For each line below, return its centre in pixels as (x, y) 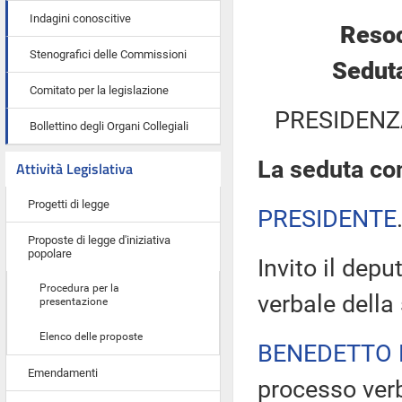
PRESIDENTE (327, 219)
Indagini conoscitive (80, 18)
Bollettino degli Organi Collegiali (109, 126)
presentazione (74, 301)
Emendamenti (63, 373)
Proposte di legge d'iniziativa (99, 240)
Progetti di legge (69, 204)
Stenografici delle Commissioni (108, 54)
